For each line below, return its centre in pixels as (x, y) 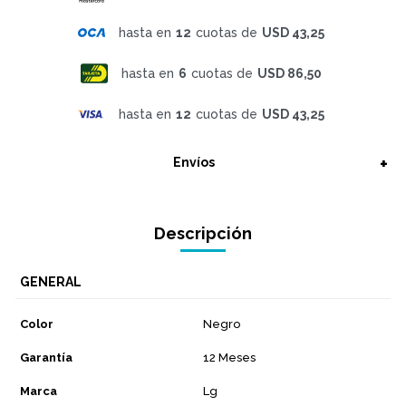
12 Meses (229, 357)
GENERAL (51, 281)
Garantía (46, 357)
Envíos (194, 162)
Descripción (203, 233)
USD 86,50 (289, 73)
